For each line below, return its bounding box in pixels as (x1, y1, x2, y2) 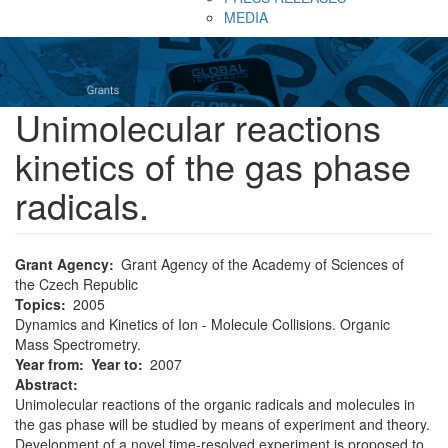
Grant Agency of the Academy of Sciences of (121, 254, 404, 274)
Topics (15, 294, 61, 314)
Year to (91, 354, 138, 374)
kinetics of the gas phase (15, 140, 411, 191)
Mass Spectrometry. (15, 334, 141, 354)
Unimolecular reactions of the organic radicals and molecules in (15, 394, 415, 414)
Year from (15, 354, 79, 374)
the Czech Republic (15, 274, 138, 294)
